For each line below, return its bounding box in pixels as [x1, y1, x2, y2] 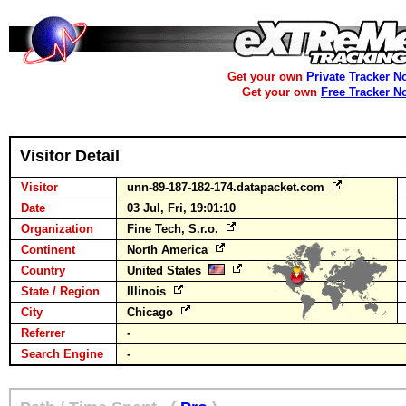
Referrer [21, 326, 65, 340]
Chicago [127, 305, 177, 319]
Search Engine [21, 347, 103, 361]
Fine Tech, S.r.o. [127, 222, 222, 236]
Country [21, 264, 65, 277]
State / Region [21, 285, 100, 298]
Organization [21, 222, 93, 236]
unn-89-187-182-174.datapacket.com [127, 180, 328, 194]
